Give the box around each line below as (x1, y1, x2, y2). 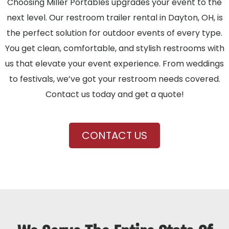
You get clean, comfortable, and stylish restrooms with (5, 42, 224, 54)
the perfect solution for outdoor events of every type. (7, 27, 222, 39)
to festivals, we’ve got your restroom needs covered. (9, 73, 220, 85)
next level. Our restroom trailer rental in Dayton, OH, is (6, 11, 223, 24)
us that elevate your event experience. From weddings (5, 57, 224, 70)
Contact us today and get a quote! (45, 88, 184, 100)
